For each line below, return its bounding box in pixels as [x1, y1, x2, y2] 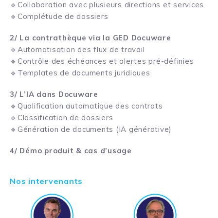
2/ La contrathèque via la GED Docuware [10, 33, 171, 43]
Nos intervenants [10, 176, 83, 186]
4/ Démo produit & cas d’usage [10, 146, 132, 156]
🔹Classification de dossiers [10, 113, 113, 123]
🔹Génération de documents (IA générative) [10, 125, 172, 134]
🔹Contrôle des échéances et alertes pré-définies [10, 56, 194, 66]
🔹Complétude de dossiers [10, 12, 109, 21]
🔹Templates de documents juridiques [10, 68, 150, 78]
